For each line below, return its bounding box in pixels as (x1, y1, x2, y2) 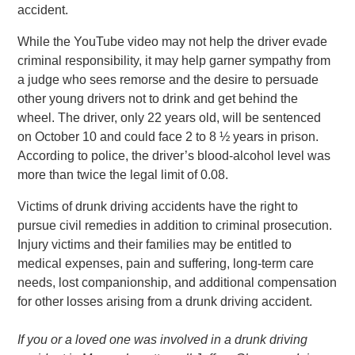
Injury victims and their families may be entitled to (17, 238, 292, 251)
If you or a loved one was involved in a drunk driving (17, 333, 308, 346)
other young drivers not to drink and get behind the (17, 92, 299, 105)
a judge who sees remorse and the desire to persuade (17, 73, 319, 86)
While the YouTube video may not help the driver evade (17, 35, 328, 48)
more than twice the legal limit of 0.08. (17, 168, 229, 181)
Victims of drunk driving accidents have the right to (17, 200, 299, 213)
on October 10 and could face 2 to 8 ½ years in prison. (17, 130, 319, 143)
